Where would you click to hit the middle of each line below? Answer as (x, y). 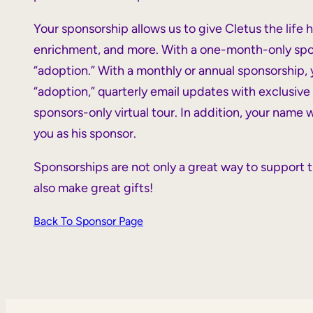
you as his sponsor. (85, 133)
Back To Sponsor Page (88, 221)
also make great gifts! (93, 188)
